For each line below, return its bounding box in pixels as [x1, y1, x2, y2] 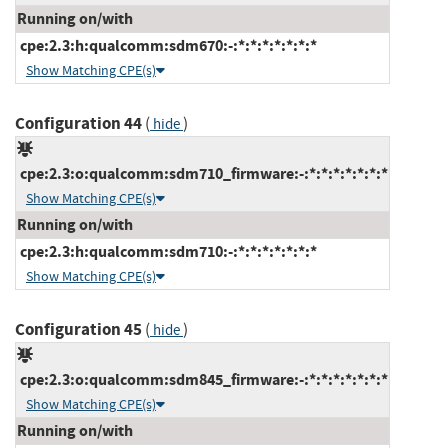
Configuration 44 [15, 111, 142, 135]
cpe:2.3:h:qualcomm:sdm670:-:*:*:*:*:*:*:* [17, 34, 317, 56]
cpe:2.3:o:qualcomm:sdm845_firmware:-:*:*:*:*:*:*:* [17, 368, 388, 390]
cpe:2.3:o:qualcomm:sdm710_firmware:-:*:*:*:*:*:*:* [17, 162, 388, 184]
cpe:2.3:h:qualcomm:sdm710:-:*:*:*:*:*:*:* [17, 240, 317, 262]
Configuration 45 [15, 317, 142, 341]
